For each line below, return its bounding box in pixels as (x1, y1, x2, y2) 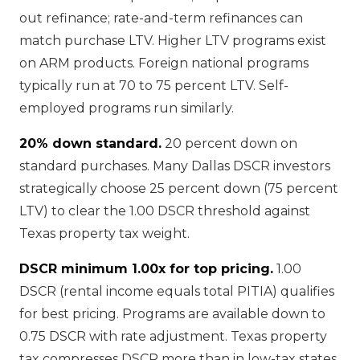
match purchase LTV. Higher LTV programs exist (19, 33, 326, 48)
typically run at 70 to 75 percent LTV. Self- (19, 78, 288, 93)
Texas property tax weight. (19, 226, 190, 241)
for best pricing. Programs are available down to (19, 306, 325, 321)
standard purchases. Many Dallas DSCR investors (19, 158, 330, 174)
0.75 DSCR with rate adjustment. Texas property (19, 329, 327, 344)
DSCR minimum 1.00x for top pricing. (19, 261, 273, 276)
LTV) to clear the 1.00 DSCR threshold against (19, 203, 310, 219)
